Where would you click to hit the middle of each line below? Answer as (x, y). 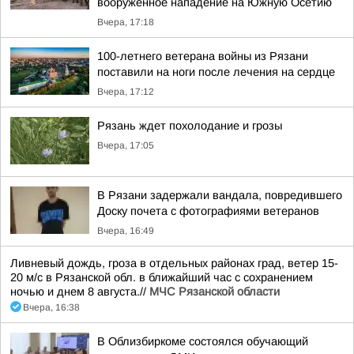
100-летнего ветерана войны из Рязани (203, 56)
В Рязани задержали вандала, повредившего (220, 195)
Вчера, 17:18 (126, 22)
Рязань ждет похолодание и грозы (190, 126)
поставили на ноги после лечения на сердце (216, 72)
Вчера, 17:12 (126, 92)
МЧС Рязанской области (215, 292)
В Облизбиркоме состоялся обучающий (203, 341)
